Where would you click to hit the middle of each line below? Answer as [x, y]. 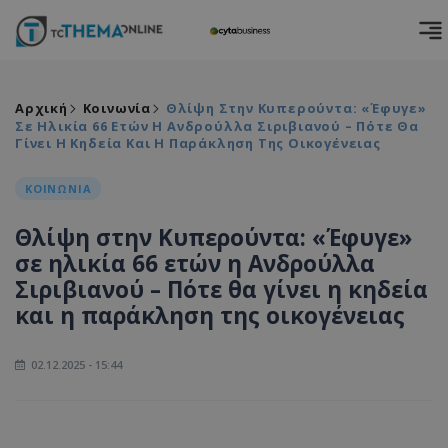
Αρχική [41, 108]
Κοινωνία [117, 108]
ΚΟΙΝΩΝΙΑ [58, 188]
